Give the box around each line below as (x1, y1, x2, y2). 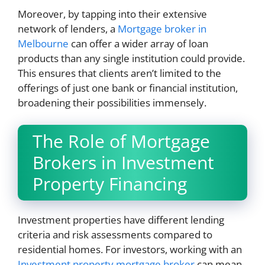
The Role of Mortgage (33, 129, 210, 153)
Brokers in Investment (33, 150, 214, 174)
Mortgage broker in (118, 21, 206, 35)
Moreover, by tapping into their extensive (18, 7, 207, 21)
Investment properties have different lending (18, 213, 224, 227)
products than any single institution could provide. (18, 51, 245, 65)
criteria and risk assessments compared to (18, 228, 212, 241)
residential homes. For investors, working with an (18, 243, 242, 256)
